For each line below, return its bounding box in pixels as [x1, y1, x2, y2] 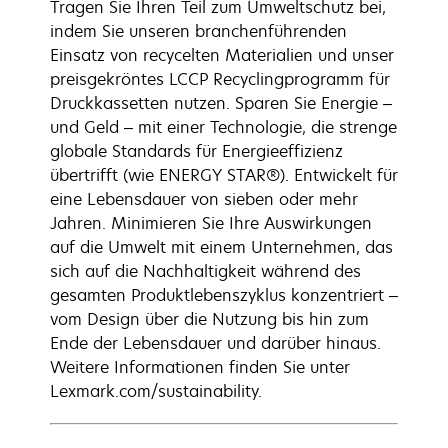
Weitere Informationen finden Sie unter [50, 356, 350, 378]
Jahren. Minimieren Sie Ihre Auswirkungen [50, 212, 372, 234]
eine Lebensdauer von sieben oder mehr [50, 188, 358, 210]
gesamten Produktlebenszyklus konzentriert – [50, 284, 398, 306]
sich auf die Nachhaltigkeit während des [50, 260, 361, 282]
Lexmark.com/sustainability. [50, 380, 262, 402]
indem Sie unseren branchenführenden [50, 20, 347, 42]
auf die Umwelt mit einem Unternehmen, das [50, 236, 393, 258]
